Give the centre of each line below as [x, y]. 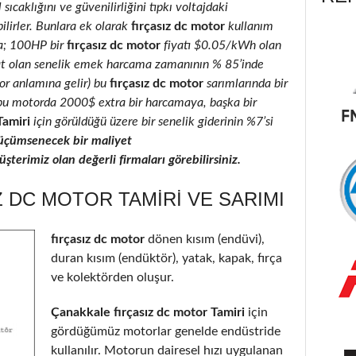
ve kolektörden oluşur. [112, 277]
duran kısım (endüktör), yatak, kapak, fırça [166, 258]
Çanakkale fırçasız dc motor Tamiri [148, 312]
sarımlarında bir [246, 83]
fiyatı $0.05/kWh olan [222, 45]
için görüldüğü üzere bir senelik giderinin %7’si [152, 121]
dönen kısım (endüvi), [206, 239]
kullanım [249, 26]
